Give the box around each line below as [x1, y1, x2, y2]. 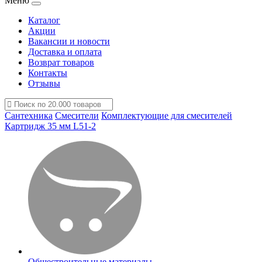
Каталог [28, 15, 60, 25]
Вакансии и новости [28, 36, 110, 46]
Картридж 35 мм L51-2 [5, 121, 96, 131]
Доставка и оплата [28, 47, 102, 57]
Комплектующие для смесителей [101, 111, 232, 120]
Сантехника [5, 111, 53, 120]
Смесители [55, 111, 99, 120]
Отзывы [28, 78, 60, 88]
